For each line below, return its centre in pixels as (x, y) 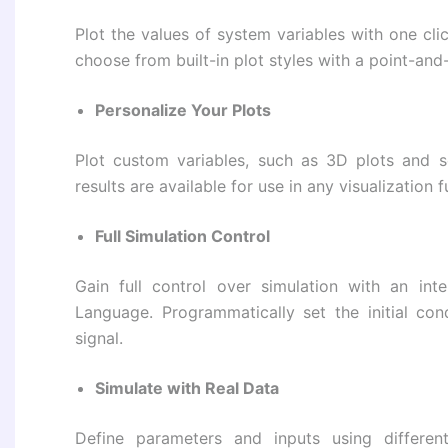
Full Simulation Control (182, 236)
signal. (99, 338)
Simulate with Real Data (187, 388)
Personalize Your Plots (183, 110)
